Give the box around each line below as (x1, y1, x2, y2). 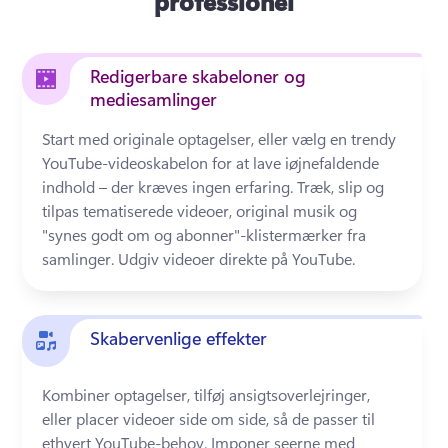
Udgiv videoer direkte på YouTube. (118, 248, 360, 269)
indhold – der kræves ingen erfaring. (42, 176, 298, 197)
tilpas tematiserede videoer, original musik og (42, 200, 358, 221)
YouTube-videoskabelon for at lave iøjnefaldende (42, 152, 380, 173)
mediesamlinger (90, 87, 218, 111)
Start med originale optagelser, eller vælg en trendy (42, 128, 397, 149)
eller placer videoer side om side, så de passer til (42, 408, 376, 429)
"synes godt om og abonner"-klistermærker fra (42, 224, 367, 245)
